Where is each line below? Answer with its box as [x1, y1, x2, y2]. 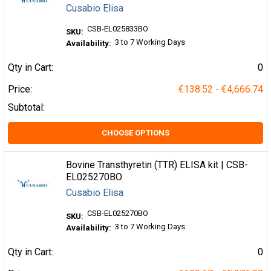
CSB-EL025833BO [87, 24, 149, 34]
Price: [8, 83, 32, 96]
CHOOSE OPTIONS [102, 128, 169, 138]
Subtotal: [8, 102, 45, 114]
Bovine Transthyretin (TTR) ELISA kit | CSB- [66, 159, 249, 171]
